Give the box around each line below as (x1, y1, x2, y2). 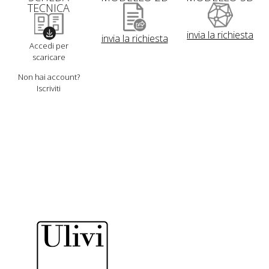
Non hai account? (17, 71, 80, 82)
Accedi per (29, 40, 68, 51)
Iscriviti (37, 82, 61, 94)
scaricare (32, 51, 65, 62)
